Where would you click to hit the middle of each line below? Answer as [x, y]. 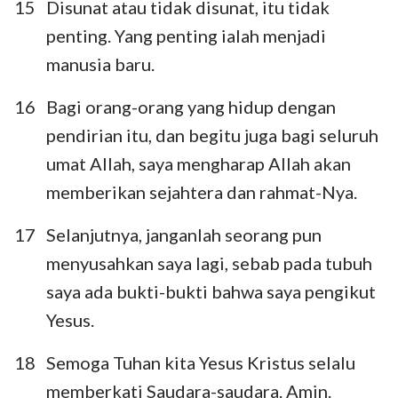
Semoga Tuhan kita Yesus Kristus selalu [201, 362]
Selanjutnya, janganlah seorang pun [184, 234]
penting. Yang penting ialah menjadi [186, 35]
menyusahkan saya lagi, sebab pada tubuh [209, 263]
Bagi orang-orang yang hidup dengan [191, 106]
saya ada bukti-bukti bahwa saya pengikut [211, 291]
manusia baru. [100, 64]
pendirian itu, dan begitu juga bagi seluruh [212, 135]
